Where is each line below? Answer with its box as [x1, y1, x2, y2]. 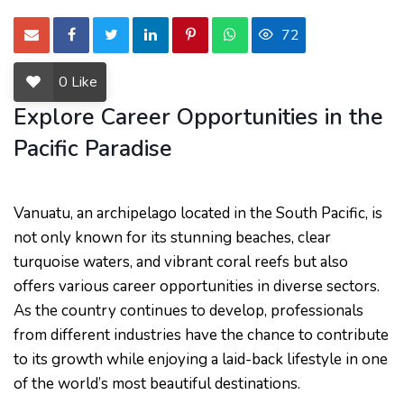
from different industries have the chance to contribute [14, 325, 389, 345]
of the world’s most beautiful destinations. [14, 373, 300, 394]
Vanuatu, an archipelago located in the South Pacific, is [14, 203, 382, 224]
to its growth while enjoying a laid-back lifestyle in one [14, 349, 388, 370]
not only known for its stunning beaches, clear [14, 227, 331, 248]
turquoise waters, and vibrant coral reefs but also [14, 252, 348, 272]
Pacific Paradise [14, 133, 172, 164]
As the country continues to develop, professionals [14, 300, 363, 321]
